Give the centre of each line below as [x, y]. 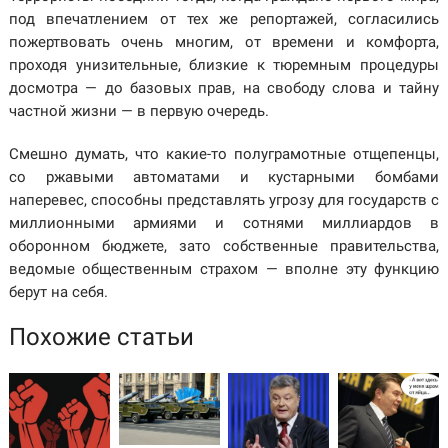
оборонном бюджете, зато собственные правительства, [224, 246]
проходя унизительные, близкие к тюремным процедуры [224, 65]
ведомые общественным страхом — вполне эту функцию [224, 269]
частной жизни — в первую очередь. [138, 111]
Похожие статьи [101, 337]
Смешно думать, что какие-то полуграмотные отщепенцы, [224, 154]
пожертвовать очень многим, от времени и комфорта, [224, 42]
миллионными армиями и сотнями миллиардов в [224, 223]
